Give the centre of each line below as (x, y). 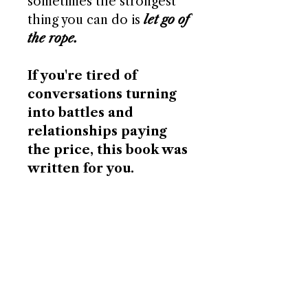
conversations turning (102, 94)
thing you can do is (86, 20)
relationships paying (97, 131)
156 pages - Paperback (92, 206)
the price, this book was (108, 150)
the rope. (53, 38)
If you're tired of (82, 76)
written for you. (81, 168)
